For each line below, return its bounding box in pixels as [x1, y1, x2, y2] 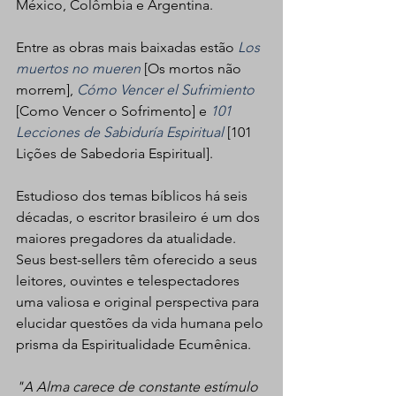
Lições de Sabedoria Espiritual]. [16, 145, 213, 163]
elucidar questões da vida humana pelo [16, 315, 267, 332]
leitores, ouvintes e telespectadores [16, 272, 243, 290]
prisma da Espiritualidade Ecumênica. [16, 336, 251, 354]
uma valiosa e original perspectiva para [16, 293, 263, 311]
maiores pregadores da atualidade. [16, 230, 240, 247]
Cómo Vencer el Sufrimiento [77, 81, 255, 99]
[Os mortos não [141, 60, 245, 78]
